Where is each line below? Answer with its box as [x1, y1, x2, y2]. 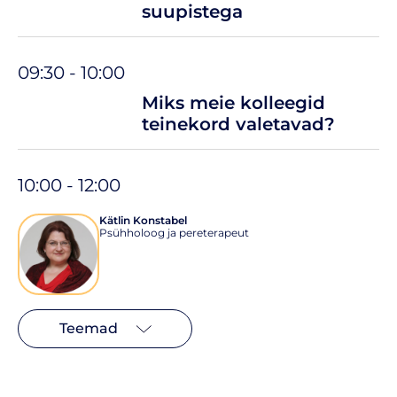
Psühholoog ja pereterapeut [99, 225, 249, 239]
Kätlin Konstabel [99, 213, 187, 227]
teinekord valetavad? [142, 113, 335, 135]
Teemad [58, 319, 118, 337]
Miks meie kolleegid [142, 91, 325, 113]
